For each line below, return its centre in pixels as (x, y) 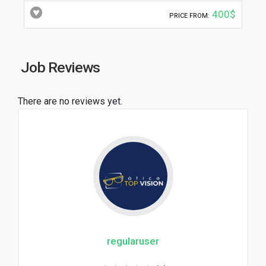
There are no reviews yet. (70, 102)
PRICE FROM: (189, 16)
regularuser (133, 241)
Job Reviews (60, 68)
